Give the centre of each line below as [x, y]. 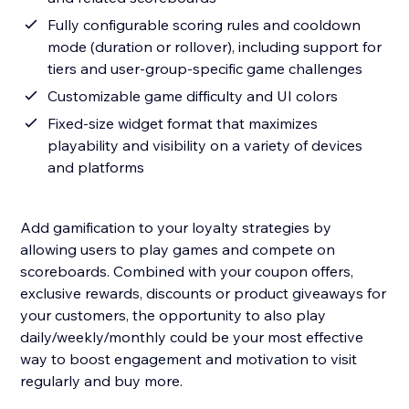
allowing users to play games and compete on [178, 250]
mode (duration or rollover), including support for [215, 47]
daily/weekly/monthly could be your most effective [192, 337]
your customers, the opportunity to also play [173, 315]
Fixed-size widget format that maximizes [183, 124]
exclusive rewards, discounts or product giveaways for [204, 294]
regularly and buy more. [102, 381]
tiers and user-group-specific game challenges [205, 69]
